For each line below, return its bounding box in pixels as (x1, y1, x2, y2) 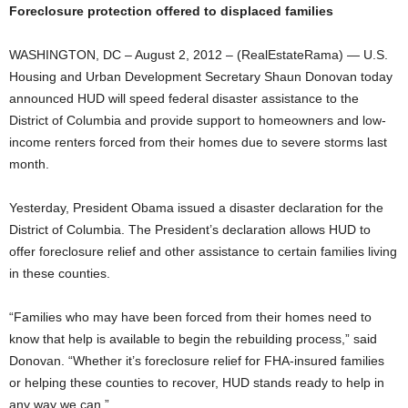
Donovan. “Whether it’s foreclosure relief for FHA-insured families (9, 353, 384, 368)
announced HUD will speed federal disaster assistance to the (9, 91, 359, 106)
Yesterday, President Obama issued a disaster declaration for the (9, 200, 383, 215)
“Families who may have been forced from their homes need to (9, 310, 372, 324)
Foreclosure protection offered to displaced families (9, 4, 333, 18)
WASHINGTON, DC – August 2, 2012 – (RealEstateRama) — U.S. (9, 47, 388, 62)
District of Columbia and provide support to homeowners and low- (9, 113, 386, 127)
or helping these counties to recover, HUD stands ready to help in (9, 375, 384, 390)
